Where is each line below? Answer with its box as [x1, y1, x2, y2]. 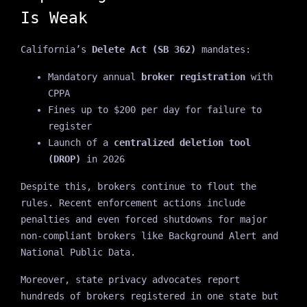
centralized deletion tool [113, 136, 251, 148]
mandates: [195, 43, 251, 55]
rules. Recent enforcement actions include [20, 197, 245, 208]
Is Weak [20, 8, 88, 27]
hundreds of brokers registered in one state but [20, 290, 278, 302]
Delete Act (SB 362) [91, 43, 196, 55]
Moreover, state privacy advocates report [20, 273, 240, 285]
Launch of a [47, 136, 114, 148]
